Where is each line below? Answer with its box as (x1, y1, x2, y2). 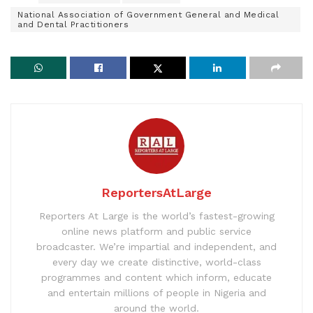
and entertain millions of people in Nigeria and (47, 287, 266, 299)
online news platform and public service (61, 226, 252, 238)
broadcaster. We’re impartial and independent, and (36, 241, 277, 253)
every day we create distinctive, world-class (52, 256, 261, 268)
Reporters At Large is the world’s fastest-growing (38, 210, 275, 222)
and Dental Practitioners (17, 20, 129, 30)
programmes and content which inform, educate (41, 272, 272, 284)
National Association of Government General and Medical (17, 10, 279, 20)
